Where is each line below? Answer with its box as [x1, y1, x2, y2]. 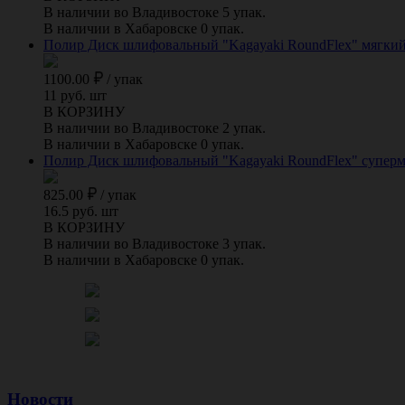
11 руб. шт [43, 87, 107, 103]
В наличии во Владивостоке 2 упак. [43, 119, 266, 136]
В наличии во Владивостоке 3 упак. [43, 235, 266, 251]
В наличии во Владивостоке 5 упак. [43, 4, 266, 20]
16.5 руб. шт [43, 202, 118, 219]
